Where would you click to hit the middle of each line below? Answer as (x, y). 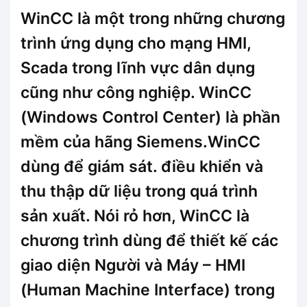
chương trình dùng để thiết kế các (149, 240)
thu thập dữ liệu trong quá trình (139, 191)
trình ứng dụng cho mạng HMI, (136, 43)
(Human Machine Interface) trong (148, 290)
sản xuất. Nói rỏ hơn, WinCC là (135, 216)
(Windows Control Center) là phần (150, 117)
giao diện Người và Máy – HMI (133, 265)
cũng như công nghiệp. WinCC (136, 92)
